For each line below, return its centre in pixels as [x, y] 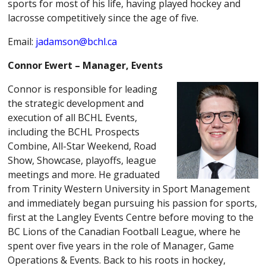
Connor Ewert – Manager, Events [85, 65]
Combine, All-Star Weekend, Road [82, 146]
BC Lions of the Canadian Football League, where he [124, 231]
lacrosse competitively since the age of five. [103, 18]
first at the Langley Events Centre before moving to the [131, 217]
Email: [22, 41]
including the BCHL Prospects [74, 132]
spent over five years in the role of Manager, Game [121, 246]
